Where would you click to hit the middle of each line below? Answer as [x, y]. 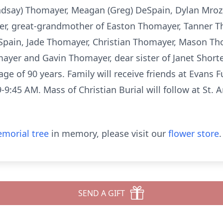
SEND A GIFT [102, 193]
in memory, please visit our [109, 133]
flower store [194, 133]
